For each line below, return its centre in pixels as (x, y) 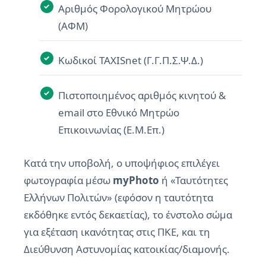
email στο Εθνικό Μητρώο (118, 112)
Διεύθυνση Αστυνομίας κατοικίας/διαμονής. (127, 249)
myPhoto (136, 180)
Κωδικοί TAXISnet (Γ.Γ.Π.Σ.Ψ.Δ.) (130, 60)
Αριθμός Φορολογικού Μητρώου (134, 8)
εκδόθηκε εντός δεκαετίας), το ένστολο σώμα (128, 214)
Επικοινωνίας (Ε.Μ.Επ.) (111, 129)
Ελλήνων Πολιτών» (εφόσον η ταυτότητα (118, 197)
